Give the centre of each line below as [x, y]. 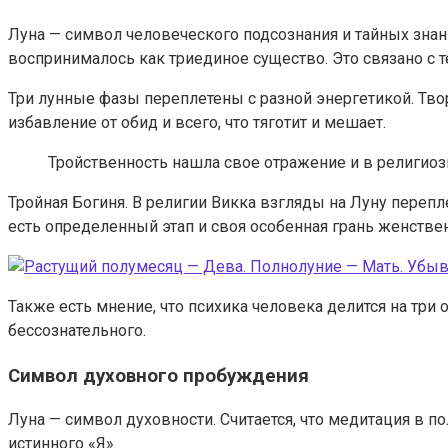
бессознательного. [77, 330]
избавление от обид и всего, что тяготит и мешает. [197, 122]
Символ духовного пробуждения [158, 375]
